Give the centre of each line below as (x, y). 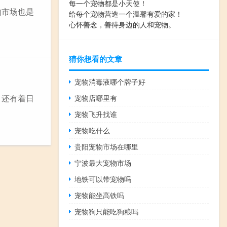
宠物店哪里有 (96, 98)
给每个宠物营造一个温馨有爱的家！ (126, 14)
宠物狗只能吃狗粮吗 (107, 212)
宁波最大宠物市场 (103, 163)
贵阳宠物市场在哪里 (107, 147)
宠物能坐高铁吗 (100, 195)
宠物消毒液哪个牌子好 (110, 82)
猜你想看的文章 (96, 59)
